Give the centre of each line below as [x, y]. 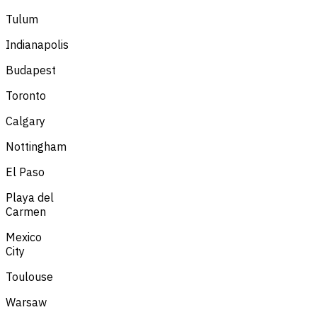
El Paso [25, 172]
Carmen [26, 211]
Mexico [24, 237]
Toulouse [29, 276]
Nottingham [36, 146]
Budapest [31, 70]
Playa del [30, 197]
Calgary [25, 121]
